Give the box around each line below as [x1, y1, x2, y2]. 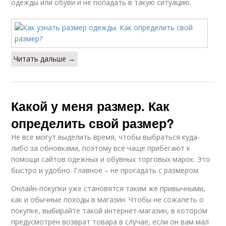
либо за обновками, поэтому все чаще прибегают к [11, 143, 191, 153]
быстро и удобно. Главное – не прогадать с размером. [11, 165, 200, 176]
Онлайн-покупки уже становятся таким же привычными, [11, 184, 206, 194]
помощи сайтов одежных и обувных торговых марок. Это [11, 154, 211, 164]
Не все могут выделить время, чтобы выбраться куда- [11, 132, 200, 142]
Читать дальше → [14, 54, 76, 64]
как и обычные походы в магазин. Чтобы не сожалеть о [11, 195, 204, 205]
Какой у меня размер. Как [11, 97, 170, 116]
